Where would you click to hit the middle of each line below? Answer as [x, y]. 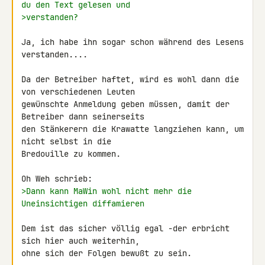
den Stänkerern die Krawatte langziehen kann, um [132, 129]
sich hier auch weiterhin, [80, 241]
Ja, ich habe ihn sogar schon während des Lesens [132, 42]
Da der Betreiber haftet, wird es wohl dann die [130, 79]
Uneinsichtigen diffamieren [83, 203]
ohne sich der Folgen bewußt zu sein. [106, 253]
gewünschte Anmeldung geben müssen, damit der [125, 104]
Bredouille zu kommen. [71, 154]
